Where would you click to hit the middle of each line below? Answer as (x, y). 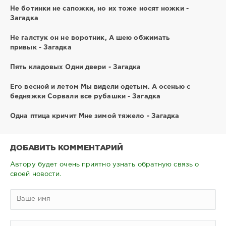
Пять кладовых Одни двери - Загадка (76, 67)
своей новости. (36, 174)
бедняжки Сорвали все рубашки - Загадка (85, 96)
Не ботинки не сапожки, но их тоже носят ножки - (99, 9)
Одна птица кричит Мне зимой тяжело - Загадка (95, 116)
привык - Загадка (41, 47)
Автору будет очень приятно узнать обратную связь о (105, 164)
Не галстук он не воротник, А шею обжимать (90, 38)
